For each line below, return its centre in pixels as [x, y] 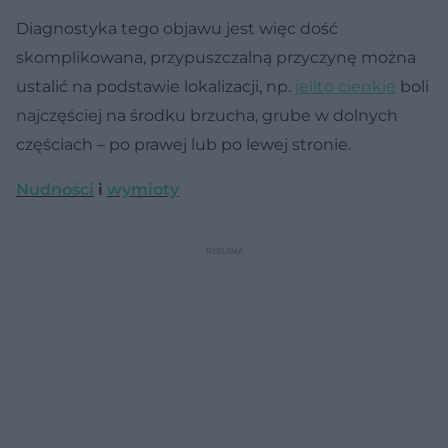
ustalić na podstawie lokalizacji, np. [153, 86]
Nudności [55, 189]
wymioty [143, 189]
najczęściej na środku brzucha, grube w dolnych [207, 115]
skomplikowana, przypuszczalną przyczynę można [216, 57]
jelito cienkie [343, 86]
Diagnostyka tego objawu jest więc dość [177, 28]
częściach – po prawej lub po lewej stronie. [183, 144]
